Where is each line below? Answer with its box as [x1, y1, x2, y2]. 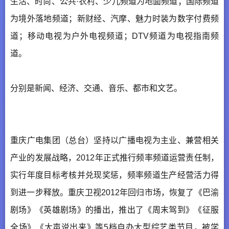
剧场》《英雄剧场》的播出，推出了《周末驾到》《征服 [10, 205, 219, 214]
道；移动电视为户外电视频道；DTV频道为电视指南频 [10, 31, 219, 40]
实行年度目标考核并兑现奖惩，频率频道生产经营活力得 [10, 170, 219, 179]
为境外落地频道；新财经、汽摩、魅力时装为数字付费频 [10, 14, 219, 23]
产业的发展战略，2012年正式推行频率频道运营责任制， [10, 153, 219, 162]
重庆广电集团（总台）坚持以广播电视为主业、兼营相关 [10, 135, 219, 145]
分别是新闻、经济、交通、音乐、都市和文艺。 [10, 83, 182, 93]
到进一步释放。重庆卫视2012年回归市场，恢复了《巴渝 [10, 188, 219, 197]
